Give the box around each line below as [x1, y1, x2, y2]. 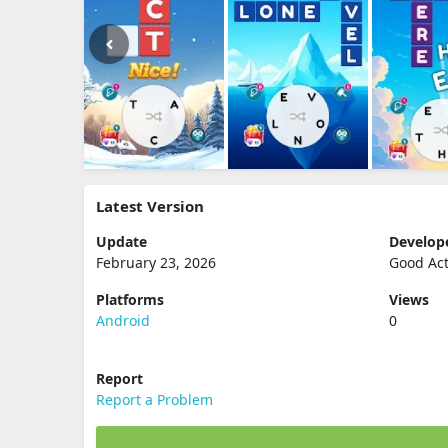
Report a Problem [96, 390, 213, 409]
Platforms [96, 290, 164, 309]
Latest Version [96, 196, 204, 216]
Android [96, 311, 150, 330]
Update [96, 232, 147, 251]
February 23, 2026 [96, 253, 216, 272]
